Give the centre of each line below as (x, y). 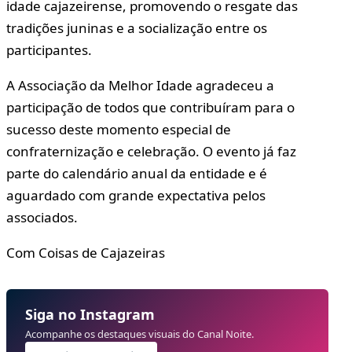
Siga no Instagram (90, 314)
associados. (42, 217)
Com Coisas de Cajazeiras (86, 252)
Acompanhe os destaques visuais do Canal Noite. (139, 334)
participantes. (49, 49)
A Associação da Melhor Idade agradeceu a (140, 85)
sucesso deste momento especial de (119, 129)
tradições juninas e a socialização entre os (137, 27)
